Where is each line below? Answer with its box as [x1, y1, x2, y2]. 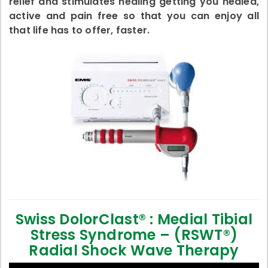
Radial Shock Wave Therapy [29, 240, 239, 260]
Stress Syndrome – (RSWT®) [30, 224, 238, 245]
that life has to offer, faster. [9, 23, 150, 37]
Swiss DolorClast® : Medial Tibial [15, 209, 253, 229]
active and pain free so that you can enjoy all [9, 8, 259, 23]
